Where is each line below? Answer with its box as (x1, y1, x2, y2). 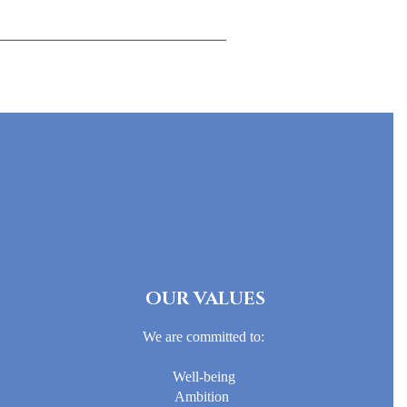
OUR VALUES (144, 286, 265, 311)
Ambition (174, 388, 233, 404)
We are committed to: (143, 328, 265, 344)
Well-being (172, 368, 235, 384)
